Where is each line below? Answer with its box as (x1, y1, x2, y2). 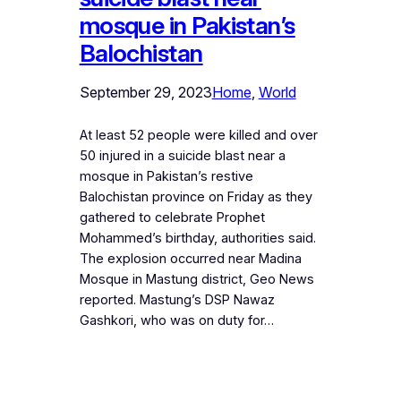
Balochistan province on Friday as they (79, 189, 312, 206)
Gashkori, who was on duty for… (79, 312, 274, 329)
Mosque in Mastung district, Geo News (79, 271, 314, 288)
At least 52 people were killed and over (79, 127, 318, 144)
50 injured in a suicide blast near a (79, 148, 286, 165)
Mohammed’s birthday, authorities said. (79, 230, 316, 247)
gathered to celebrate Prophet (79, 209, 265, 226)
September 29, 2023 (79, 83, 212, 102)
